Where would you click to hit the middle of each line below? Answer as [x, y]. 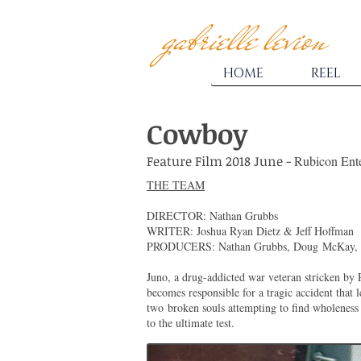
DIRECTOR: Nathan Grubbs [212, 216]
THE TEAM [176, 185]
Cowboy [197, 133]
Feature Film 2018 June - [220, 161]
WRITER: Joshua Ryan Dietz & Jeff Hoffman [250, 231]
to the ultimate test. [191, 323]
